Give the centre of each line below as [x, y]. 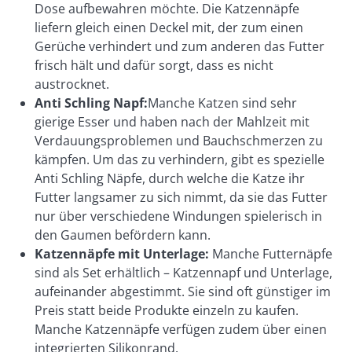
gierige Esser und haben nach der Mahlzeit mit [172, 122]
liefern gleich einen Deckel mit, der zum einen [169, 27]
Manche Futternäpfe [271, 254]
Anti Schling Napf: [91, 103]
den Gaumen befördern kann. [124, 235]
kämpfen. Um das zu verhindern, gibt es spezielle [180, 159]
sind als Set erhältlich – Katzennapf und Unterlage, [183, 273]
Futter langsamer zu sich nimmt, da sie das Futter [181, 197]
